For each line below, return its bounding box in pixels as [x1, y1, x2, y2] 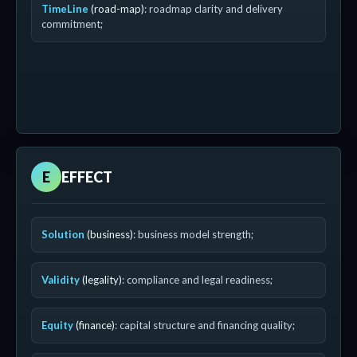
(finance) [73, 319, 115, 331]
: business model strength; [133, 228, 253, 241]
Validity [41, 273, 80, 286]
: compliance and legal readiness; [122, 273, 273, 286]
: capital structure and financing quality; [115, 319, 295, 331]
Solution [41, 228, 84, 241]
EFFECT [61, 167, 112, 186]
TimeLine [41, 2, 88, 15]
